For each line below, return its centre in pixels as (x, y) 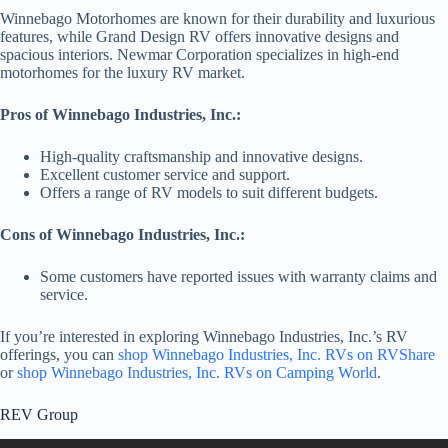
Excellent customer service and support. (165, 174)
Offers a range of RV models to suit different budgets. (209, 192)
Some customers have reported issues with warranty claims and (238, 276)
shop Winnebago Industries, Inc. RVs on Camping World (197, 372)
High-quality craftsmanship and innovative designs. (201, 156)
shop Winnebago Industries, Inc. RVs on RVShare (276, 354)
